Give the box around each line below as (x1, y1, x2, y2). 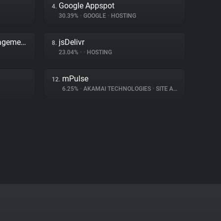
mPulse (62, 74, 88, 83)
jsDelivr (59, 37, 84, 47)
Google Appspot (59, 1, 114, 10)
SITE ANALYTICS (154, 85, 173, 92)
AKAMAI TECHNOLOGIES (82, 85, 152, 92)
